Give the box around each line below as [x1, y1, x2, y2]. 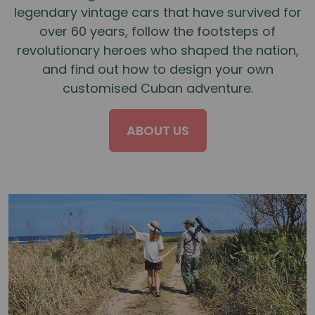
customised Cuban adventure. [62, 79, 253, 97]
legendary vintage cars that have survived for [13, 3, 302, 21]
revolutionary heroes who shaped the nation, [16, 41, 299, 59]
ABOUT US [126, 121, 189, 139]
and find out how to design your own [41, 60, 274, 78]
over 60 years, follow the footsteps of [39, 22, 276, 40]
